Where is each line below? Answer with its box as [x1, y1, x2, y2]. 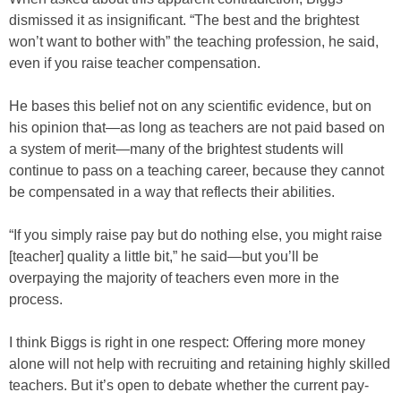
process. [9, 292, 63, 307]
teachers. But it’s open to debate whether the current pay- [9, 378, 369, 393]
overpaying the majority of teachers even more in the [9, 270, 339, 286]
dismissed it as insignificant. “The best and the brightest [9, 13, 359, 28]
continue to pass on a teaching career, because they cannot [9, 163, 384, 178]
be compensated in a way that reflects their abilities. [9, 184, 335, 200]
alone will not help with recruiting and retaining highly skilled [9, 356, 390, 371]
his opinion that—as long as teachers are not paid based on [9, 120, 385, 135]
